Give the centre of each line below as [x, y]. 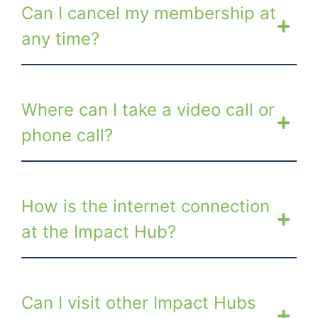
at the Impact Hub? [99, 231]
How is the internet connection [146, 206]
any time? [60, 38]
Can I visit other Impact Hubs [139, 302]
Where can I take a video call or [148, 109]
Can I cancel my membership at [149, 13]
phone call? [67, 135]
